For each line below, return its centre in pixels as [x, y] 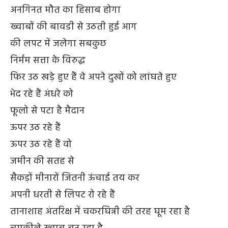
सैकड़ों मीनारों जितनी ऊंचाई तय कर [75, 178]
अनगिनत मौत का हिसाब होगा [65, 10]
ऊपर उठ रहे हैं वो [41, 144]
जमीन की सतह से [42, 161]
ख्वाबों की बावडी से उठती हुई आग [74, 27]
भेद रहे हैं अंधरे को [42, 94]
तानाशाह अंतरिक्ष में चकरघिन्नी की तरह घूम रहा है [100, 211]
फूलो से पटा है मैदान [47, 111]
